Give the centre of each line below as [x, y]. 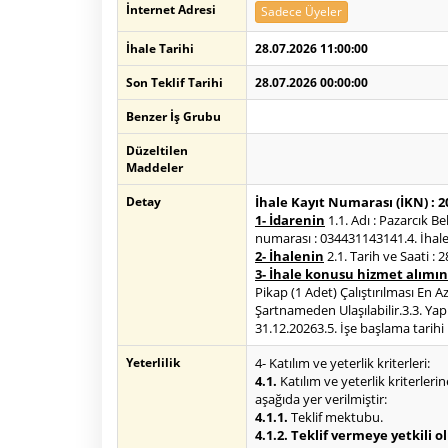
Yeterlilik [153, 362]
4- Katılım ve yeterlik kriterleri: [342, 363]
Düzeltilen [157, 150]
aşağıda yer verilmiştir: [321, 399]
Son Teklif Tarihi [174, 82]
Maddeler [154, 167]
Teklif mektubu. [335, 417]
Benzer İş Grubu [173, 116]
